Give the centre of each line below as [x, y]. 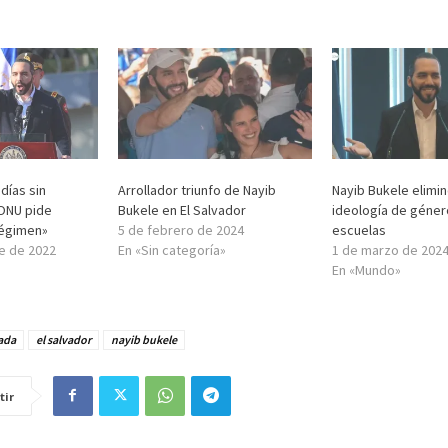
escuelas [358, 229]
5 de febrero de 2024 [181, 229]
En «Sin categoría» [172, 249]
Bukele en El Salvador [182, 209]
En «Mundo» [366, 269]
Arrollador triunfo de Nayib [197, 189]
